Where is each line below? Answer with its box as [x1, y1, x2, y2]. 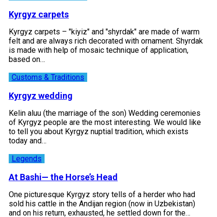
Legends [12, 154, 42, 163]
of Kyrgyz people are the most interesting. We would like [9, 117, 201, 127]
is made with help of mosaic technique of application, [9, 45, 188, 55]
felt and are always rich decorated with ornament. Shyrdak [9, 36, 203, 46]
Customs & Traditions [12, 72, 84, 82]
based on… [9, 54, 45, 64]
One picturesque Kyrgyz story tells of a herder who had [9, 189, 195, 199]
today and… [9, 136, 46, 145]
